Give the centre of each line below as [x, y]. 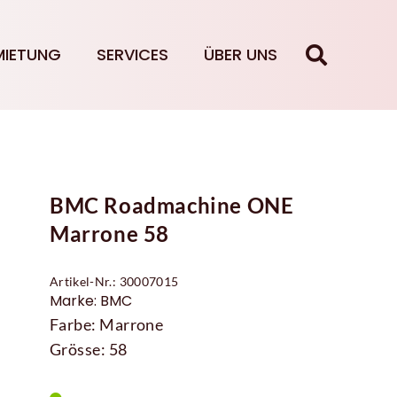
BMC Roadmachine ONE [172, 205]
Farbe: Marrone [107, 324]
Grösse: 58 [89, 349]
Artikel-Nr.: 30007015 [114, 281]
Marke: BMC [91, 301]
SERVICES [132, 54]
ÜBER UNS [240, 54]
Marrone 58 [109, 234]
